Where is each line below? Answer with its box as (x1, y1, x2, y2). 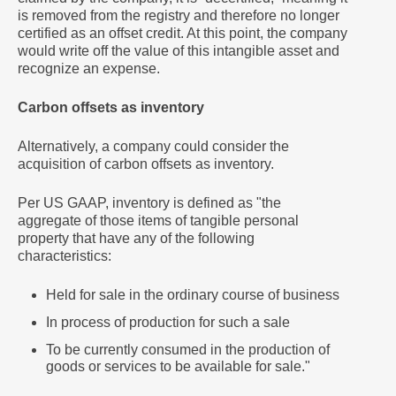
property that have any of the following (18, 231, 255, 246)
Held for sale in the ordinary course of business (46, 287, 339, 302)
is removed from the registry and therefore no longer (18, 8, 339, 23)
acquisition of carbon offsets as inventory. (18, 156, 274, 171)
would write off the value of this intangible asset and (18, 43, 339, 58)
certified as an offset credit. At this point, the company (18, 26, 347, 41)
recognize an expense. (18, 61, 160, 76)
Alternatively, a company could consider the (18, 139, 289, 154)
